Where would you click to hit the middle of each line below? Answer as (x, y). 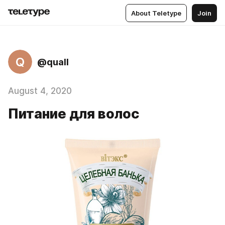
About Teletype (156, 13)
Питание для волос (74, 114)
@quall (53, 62)
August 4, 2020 (40, 91)
